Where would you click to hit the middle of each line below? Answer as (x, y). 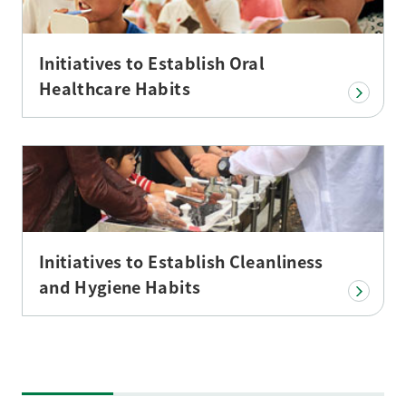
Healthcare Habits (114, 87)
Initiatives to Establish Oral (152, 62)
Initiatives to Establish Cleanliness (181, 261)
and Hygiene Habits (120, 287)
